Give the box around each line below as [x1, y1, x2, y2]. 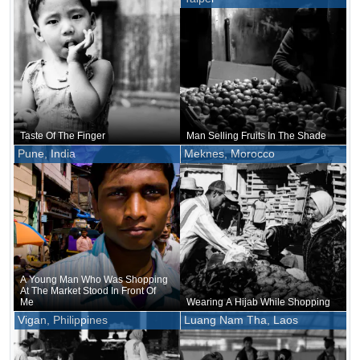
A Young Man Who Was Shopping [20, 273, 168, 285]
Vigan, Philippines [18, 313, 108, 326]
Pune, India [18, 147, 76, 160]
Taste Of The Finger [20, 129, 105, 141]
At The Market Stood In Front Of [20, 284, 156, 297]
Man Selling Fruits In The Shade [186, 129, 326, 141]
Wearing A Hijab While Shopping [186, 296, 330, 308]
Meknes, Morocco [184, 147, 275, 160]
